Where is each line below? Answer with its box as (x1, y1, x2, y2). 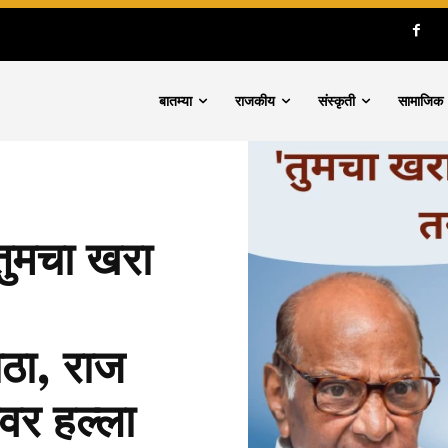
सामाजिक (398, 92, 444, 110)
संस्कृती (318, 92, 356, 110)
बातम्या (159, 92, 193, 110)
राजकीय (235, 92, 276, 110)
